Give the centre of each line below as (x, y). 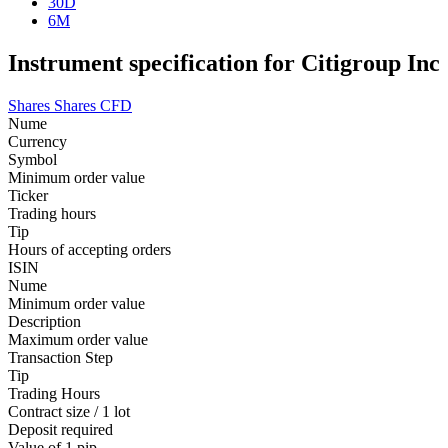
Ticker (28, 195)
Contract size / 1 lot (69, 411)
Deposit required (60, 429)
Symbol (32, 159)
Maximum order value (78, 339)
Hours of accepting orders (89, 249)
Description (44, 321)
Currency (37, 141)
